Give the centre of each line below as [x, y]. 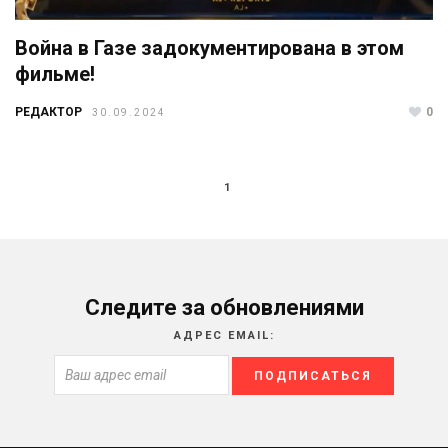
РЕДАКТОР [48, 111]
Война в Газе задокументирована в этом [209, 47]
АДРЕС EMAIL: [224, 336]
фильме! [55, 73]
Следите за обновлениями [224, 307]
